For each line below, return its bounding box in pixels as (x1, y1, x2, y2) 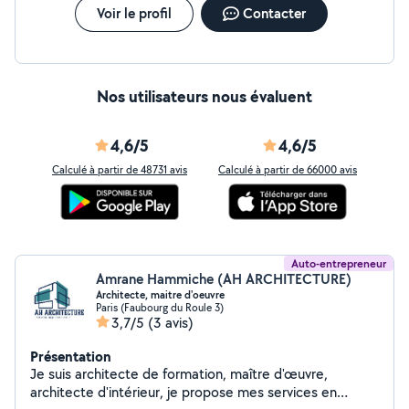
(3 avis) (148, 313, 194, 332)
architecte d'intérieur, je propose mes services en (30, 383, 337, 402)
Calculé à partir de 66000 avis (218, 163, 357, 176)
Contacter (242, 4, 306, 23)
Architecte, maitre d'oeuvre (96, 288, 225, 302)
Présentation (30, 346, 111, 366)
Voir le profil (96, 4, 172, 23)
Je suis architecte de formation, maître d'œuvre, (30, 364, 328, 383)
